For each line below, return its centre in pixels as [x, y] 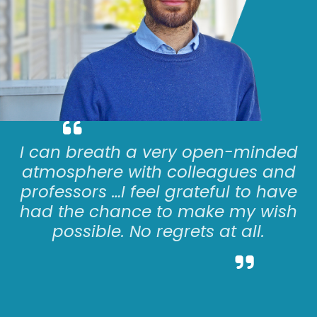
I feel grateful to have [209, 191]
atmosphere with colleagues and [158, 172]
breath [93, 152]
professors [63, 191]
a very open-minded [209, 152]
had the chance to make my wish [158, 211]
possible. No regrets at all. [158, 231]
